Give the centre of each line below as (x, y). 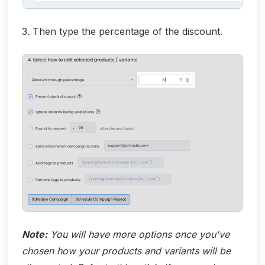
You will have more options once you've (138, 235)
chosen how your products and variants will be (126, 251)
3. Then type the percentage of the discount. (122, 31)
